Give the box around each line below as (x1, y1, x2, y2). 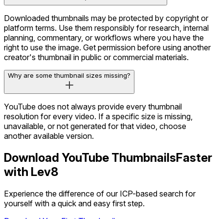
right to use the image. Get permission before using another (4, 43, 211, 53)
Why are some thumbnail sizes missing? (8, 71, 131, 80)
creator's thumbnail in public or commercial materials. (4, 52, 189, 63)
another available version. (4, 131, 94, 141)
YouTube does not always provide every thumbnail (4, 102, 182, 112)
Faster (176, 151, 212, 165)
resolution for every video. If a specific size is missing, (4, 111, 193, 122)
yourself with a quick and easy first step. (4, 198, 145, 209)
